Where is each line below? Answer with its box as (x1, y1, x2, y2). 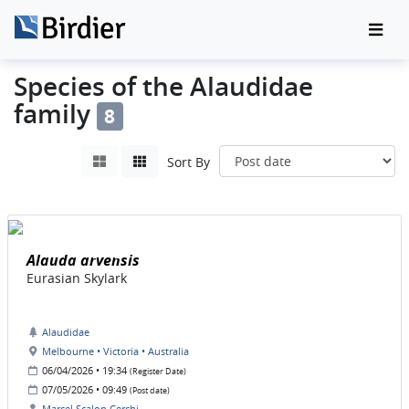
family (14, 97, 97, 131)
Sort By (167, 153, 210, 172)
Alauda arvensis (26, 250, 140, 271)
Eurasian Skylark (26, 269, 127, 288)
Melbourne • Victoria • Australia (42, 344, 189, 359)
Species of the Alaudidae (14, 69, 313, 103)
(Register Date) (130, 366, 186, 378)
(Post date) (130, 385, 170, 397)
